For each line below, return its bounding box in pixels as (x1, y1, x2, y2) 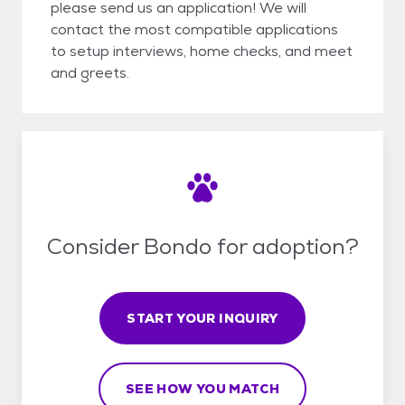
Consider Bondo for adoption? (46, 231, 359, 260)
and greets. (51, 63, 129, 82)
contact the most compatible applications (51, 20, 338, 39)
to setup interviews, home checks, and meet (51, 42, 353, 61)
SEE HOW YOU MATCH (126, 380, 279, 397)
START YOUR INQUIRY (127, 309, 278, 326)
